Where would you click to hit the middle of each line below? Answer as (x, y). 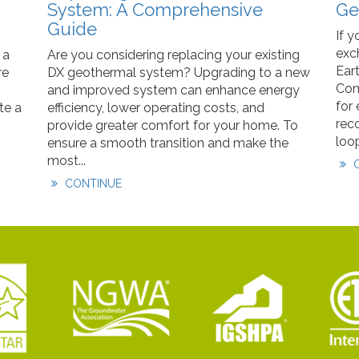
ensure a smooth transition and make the (168, 143)
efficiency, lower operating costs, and (156, 108)
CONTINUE (91, 184)
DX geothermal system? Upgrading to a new (179, 73)
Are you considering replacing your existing (173, 55)
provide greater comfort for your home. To (173, 125)
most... (67, 161)
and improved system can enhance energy (173, 90)
